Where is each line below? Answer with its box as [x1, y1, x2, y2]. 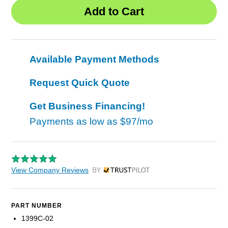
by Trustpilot [92, 168, 131, 177]
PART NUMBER [11, 202, 62, 209]
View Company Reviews [11, 165, 89, 174]
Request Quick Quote [30, 77, 130, 88]
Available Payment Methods [30, 53, 159, 65]
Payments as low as [30, 116, 120, 127]
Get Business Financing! [30, 100, 145, 111]
